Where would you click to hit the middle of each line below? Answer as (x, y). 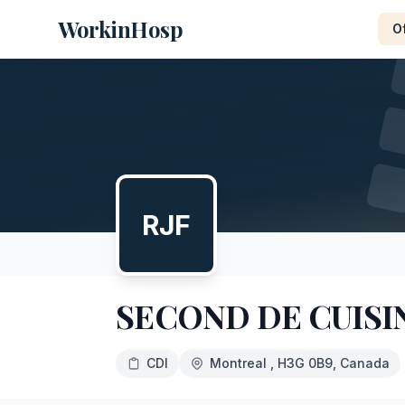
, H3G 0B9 (301, 363)
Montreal (240, 363)
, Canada (361, 363)
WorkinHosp (121, 29)
